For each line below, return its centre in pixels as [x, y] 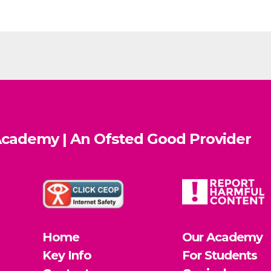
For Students [220, 255]
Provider [218, 139]
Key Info [67, 255]
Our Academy [223, 237]
